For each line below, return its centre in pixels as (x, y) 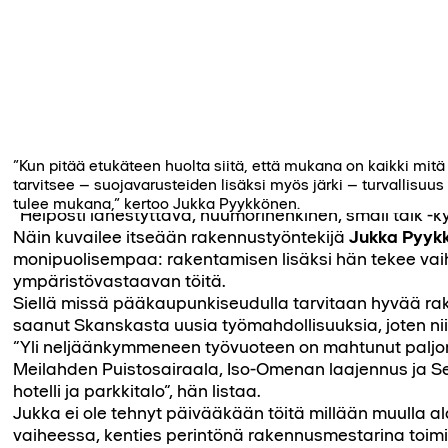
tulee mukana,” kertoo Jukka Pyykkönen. (157, 204)
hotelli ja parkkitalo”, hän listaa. (137, 391)
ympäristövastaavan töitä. (120, 281)
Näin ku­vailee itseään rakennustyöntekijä (181, 237)
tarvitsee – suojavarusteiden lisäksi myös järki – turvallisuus (229, 185)
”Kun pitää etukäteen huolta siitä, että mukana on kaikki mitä (229, 166)
